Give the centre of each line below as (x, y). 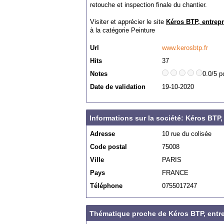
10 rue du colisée (187, 134)
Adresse (102, 134)
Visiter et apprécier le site (128, 22)
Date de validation (118, 87)
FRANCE (175, 173)
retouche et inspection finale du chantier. (148, 5)
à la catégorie (110, 30)
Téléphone (106, 186)
